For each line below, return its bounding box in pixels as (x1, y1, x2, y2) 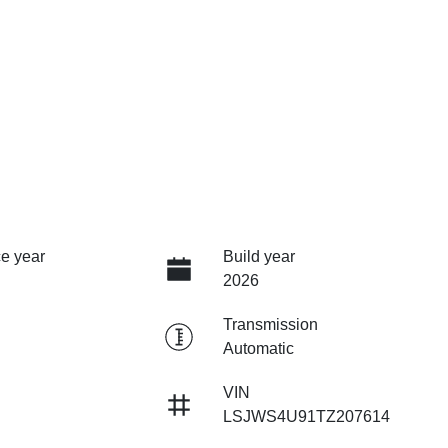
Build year (222, 248, 295, 266)
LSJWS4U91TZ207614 (222, 408, 390, 426)
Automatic (222, 340, 294, 358)
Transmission (222, 316, 318, 334)
